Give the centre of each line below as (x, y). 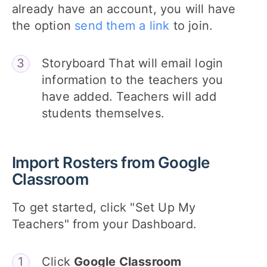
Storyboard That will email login (133, 63)
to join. (191, 25)
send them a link (122, 25)
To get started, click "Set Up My (104, 207)
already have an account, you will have (124, 9)
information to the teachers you (133, 80)
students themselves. (103, 113)
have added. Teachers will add (129, 96)
